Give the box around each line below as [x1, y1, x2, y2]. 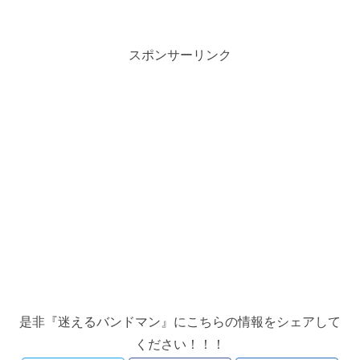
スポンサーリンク [129, 46, 231, 63]
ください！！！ [135, 335, 225, 352]
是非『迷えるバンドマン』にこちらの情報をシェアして [19, 313, 341, 329]
